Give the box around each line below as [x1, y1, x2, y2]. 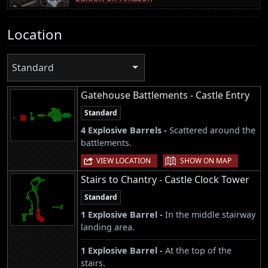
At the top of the [165, 245, 232, 257]
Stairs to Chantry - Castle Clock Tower [81, 173, 249, 187]
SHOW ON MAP [180, 156, 232, 166]
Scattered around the [169, 124, 255, 136]
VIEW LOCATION [96, 156, 151, 166]
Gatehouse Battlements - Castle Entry [81, 89, 249, 102]
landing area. [81, 221, 135, 233]
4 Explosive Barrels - [81, 124, 169, 136]
